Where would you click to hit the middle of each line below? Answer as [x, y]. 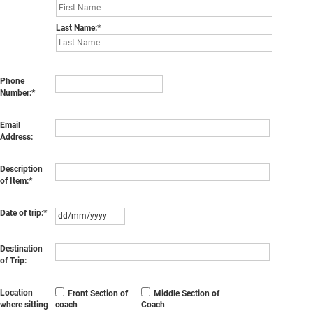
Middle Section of [186, 293]
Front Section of [98, 293]
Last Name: [76, 28]
